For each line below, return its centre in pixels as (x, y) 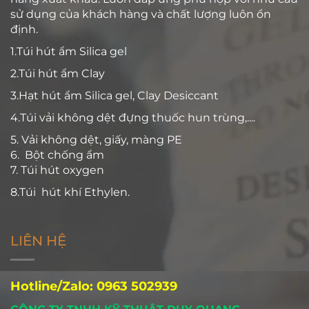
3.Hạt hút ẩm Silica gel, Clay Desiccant (114, 95)
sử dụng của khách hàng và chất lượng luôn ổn (141, 14)
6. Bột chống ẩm (60, 154)
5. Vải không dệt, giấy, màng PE (96, 139)
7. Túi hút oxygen (57, 170)
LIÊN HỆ (38, 240)
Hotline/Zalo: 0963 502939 (94, 286)
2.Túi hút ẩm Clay (59, 73)
